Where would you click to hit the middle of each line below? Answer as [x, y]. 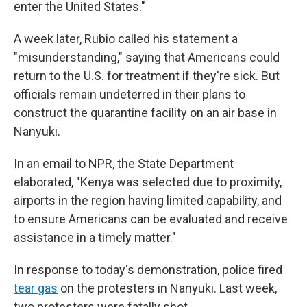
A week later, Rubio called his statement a [126, 39]
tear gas [36, 288]
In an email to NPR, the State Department [124, 163]
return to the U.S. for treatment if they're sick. [136, 76]
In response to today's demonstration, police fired [148, 270]
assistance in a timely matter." [95, 237]
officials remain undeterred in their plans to [130, 94]
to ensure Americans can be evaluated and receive [151, 219]
